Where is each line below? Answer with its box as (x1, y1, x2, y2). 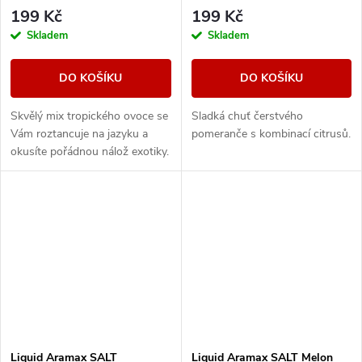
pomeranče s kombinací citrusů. (191, 125, 351, 141)
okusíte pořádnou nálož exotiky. (11, 143, 169, 159)
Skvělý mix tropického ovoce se (11, 107, 168, 124)
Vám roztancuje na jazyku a (11, 125, 148, 141)
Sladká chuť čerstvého (191, 107, 303, 124)
